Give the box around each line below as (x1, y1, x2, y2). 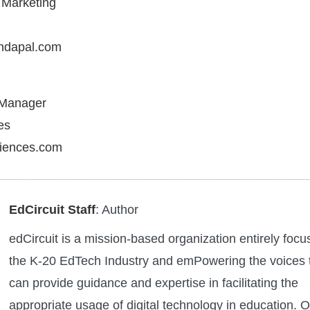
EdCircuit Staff (9, 203, 95, 217)
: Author (95, 203, 138, 217)
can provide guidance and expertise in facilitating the (9, 276, 298, 291)
